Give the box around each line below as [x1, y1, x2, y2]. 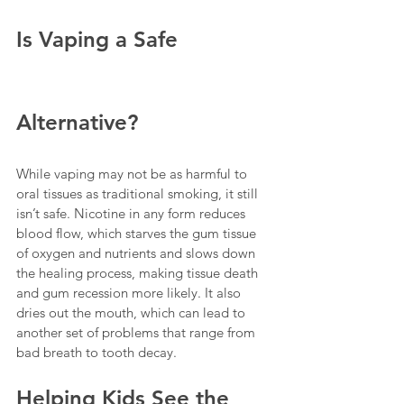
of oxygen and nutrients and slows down [16, 244, 259, 262]
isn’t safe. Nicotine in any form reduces [16, 205, 249, 223]
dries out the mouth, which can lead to [16, 304, 249, 322]
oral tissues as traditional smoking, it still [16, 185, 262, 203]
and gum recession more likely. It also [16, 284, 244, 302]
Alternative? [16, 109, 138, 136]
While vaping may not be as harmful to [16, 165, 251, 183]
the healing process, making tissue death [16, 264, 262, 282]
